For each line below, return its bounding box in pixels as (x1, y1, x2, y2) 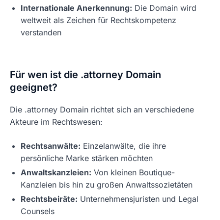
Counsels (21, 206, 55, 216)
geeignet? (10, 82, 57, 93)
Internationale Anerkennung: (21, 3, 132, 13)
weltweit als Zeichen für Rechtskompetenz (21, 15, 176, 25)
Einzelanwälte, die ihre (81, 141, 166, 151)
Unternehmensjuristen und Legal (78, 194, 198, 204)
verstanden (21, 27, 61, 37)
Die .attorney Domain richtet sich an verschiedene (10, 105, 194, 114)
